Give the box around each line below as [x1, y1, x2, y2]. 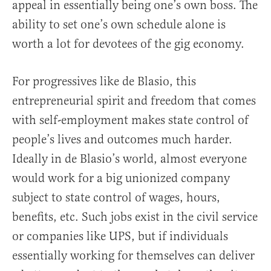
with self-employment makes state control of [12, 113, 249, 128]
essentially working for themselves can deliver [12, 248, 255, 264]
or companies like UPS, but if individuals [12, 229, 228, 244]
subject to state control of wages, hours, [12, 190, 220, 206]
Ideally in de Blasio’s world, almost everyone [12, 151, 247, 167]
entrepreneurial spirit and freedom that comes [12, 93, 256, 109]
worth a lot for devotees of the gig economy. [12, 36, 244, 52]
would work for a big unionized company [12, 171, 230, 186]
